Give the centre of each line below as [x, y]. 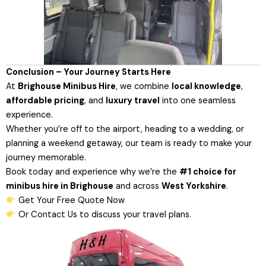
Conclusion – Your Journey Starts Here [88, 72]
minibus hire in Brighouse [60, 186]
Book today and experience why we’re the [93, 172]
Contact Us [54, 214]
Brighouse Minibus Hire [67, 86]
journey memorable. [46, 157]
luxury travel [133, 100]
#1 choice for [208, 172]
